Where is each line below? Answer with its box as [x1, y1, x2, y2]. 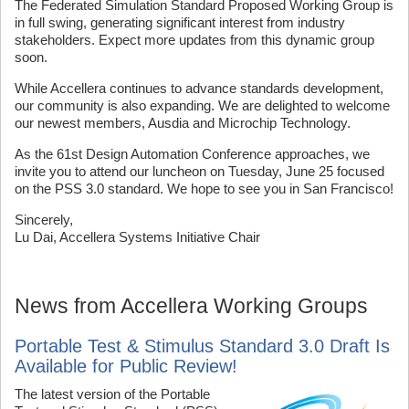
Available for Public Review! [15, 356, 237, 376]
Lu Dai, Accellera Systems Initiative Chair [15, 229, 260, 245]
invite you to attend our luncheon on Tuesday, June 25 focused [15, 163, 384, 179]
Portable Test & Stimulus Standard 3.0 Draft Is [15, 336, 390, 356]
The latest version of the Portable [15, 386, 210, 402]
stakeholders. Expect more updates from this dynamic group [15, 32, 374, 47]
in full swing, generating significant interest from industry [15, 15, 345, 30]
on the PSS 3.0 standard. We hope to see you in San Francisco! [15, 181, 393, 196]
